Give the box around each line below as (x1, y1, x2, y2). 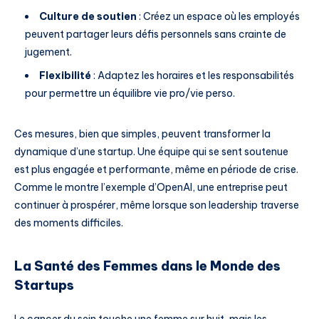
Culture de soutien (39, 10, 137, 23)
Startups (14, 276, 74, 293)
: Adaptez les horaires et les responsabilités (91, 69, 294, 83)
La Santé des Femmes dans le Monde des (14, 257, 281, 274)
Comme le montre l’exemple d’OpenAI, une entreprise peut (14, 181, 288, 194)
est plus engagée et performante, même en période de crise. (14, 163, 298, 177)
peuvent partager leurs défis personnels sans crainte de (25, 28, 286, 41)
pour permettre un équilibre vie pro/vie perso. (25, 87, 235, 100)
